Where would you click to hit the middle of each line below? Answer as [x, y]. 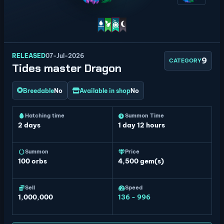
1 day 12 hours [141, 125]
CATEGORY [185, 60]
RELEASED [29, 56]
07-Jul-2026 [65, 56]
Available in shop [105, 90]
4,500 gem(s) [141, 161]
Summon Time [144, 115]
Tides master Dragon [67, 68]
